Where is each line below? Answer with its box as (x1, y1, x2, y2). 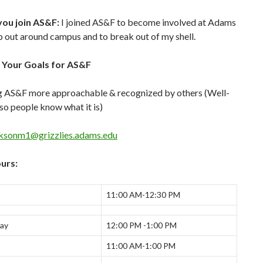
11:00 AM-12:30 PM (106, 190, 180, 200)
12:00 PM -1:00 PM (106, 220, 177, 230)
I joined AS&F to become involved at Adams (59, 16, 236, 28)
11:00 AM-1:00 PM (106, 241, 176, 251)
